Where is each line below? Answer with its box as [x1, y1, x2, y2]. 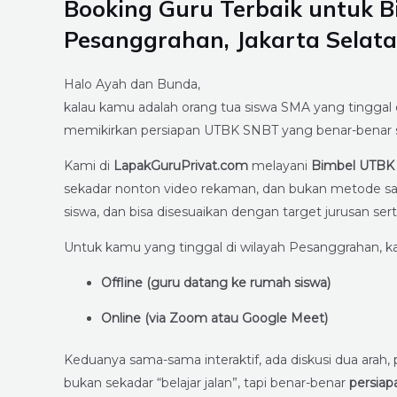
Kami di [64, 158, 113, 175]
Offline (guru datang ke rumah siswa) [101, 275, 331, 292]
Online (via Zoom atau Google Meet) [101, 310, 328, 327]
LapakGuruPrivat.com [113, 158, 248, 175]
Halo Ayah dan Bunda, [64, 76, 200, 93]
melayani [248, 158, 311, 175]
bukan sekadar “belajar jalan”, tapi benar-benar [64, 375, 349, 392]
